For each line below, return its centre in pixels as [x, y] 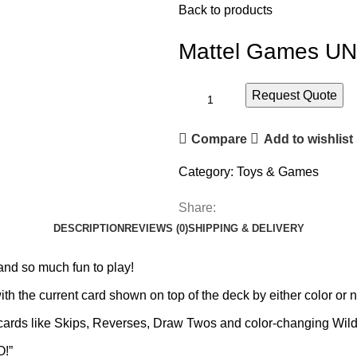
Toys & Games [278, 172]
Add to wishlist [308, 139]
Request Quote [294, 95]
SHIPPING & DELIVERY [246, 228]
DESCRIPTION [88, 228]
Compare [220, 139]
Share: [197, 208]
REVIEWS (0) [156, 228]
